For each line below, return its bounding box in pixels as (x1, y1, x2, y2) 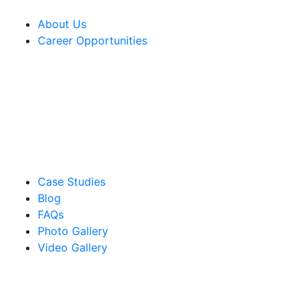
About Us (38, 17, 86, 31)
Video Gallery (38, 241, 108, 254)
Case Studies (38, 175, 106, 188)
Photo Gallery (38, 224, 108, 238)
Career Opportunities (38, 34, 147, 47)
